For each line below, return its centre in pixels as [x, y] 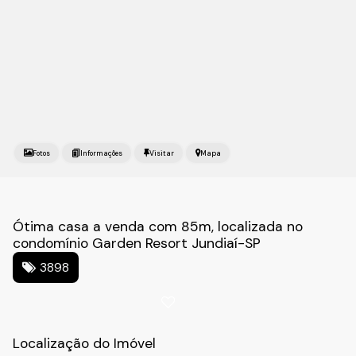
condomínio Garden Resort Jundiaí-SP [137, 243]
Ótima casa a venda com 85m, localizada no [158, 226]
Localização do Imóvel [84, 343]
